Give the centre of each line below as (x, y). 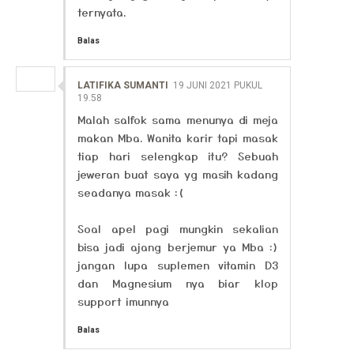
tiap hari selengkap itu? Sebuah (178, 156)
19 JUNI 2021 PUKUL (218, 85)
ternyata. (102, 12)
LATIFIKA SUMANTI (123, 85)
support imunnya (123, 301)
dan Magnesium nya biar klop (178, 283)
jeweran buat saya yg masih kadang (178, 174)
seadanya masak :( (130, 192)
